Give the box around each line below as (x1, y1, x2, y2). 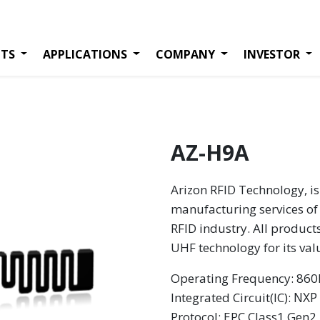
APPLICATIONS (43, 46, 128, 62)
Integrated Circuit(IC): (171, 289, 294, 306)
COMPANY (155, 46, 215, 62)
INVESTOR (243, 46, 300, 62)
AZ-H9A (171, 138, 249, 167)
